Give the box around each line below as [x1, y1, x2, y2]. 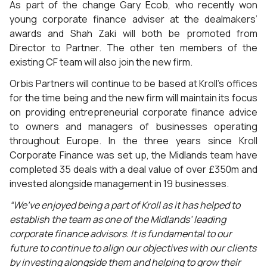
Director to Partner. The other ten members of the [10, 41, 257, 54]
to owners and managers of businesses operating [10, 120, 257, 133]
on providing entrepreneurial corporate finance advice [10, 105, 257, 119]
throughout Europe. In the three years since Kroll [10, 134, 257, 147]
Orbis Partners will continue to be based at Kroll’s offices [10, 77, 257, 90]
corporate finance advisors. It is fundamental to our [10, 227, 232, 240]
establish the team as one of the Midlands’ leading [10, 213, 226, 226]
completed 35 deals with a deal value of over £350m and [10, 163, 257, 176]
